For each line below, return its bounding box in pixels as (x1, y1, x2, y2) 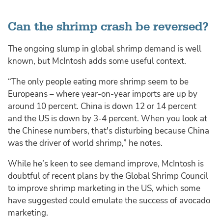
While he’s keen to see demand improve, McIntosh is (8, 158, 204, 169)
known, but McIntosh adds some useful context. (8, 55, 186, 67)
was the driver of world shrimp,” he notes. (8, 137, 163, 149)
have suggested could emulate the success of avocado (8, 194, 210, 206)
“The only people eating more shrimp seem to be (8, 76, 189, 87)
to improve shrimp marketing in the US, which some (8, 182, 200, 194)
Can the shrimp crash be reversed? (8, 19, 209, 34)
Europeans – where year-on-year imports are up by (8, 88, 197, 100)
